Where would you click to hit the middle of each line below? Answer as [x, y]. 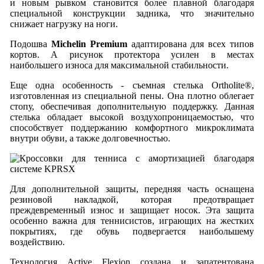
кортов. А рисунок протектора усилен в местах [132, 54]
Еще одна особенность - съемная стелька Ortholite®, [132, 85]
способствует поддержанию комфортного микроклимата [132, 127]
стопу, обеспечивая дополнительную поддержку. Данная [132, 106]
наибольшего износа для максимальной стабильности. [119, 65]
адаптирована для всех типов [191, 44]
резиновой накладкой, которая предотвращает [132, 199]
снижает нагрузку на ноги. [64, 24]
